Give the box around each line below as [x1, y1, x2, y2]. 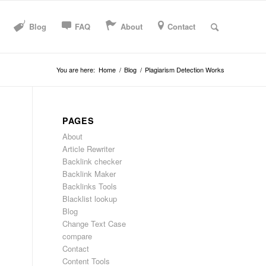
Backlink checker [62, 156, 122, 167]
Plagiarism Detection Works [145, 65, 224, 74]
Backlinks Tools [62, 180, 118, 192]
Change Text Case [62, 218, 126, 229]
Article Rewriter [62, 143, 115, 154]
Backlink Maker [62, 168, 116, 179]
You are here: [56, 65, 95, 74]
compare [62, 230, 93, 242]
